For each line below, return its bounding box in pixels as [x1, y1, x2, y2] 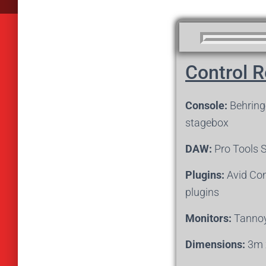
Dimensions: [185, 238, 245, 251]
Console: [185, 99, 227, 112]
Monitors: [185, 212, 232, 224]
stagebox [185, 116, 229, 129]
